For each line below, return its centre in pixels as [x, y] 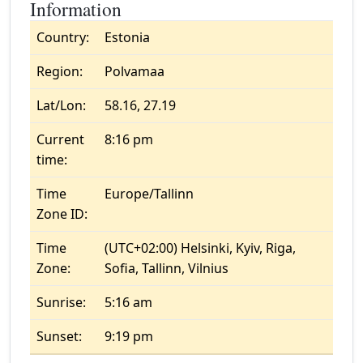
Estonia [127, 37]
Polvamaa [135, 71]
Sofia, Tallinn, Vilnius [167, 268]
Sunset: [59, 336]
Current [60, 139]
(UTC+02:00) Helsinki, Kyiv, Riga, [200, 248]
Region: [60, 71]
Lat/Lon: [61, 105]
